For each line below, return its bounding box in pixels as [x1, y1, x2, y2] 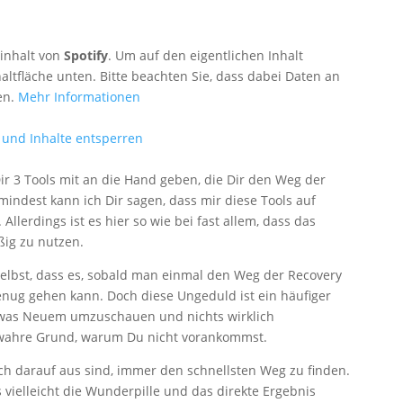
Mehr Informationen [17, 87, 140, 105]
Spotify [63, 46, 108, 64]
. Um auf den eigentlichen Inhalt [107, 46, 303, 64]
